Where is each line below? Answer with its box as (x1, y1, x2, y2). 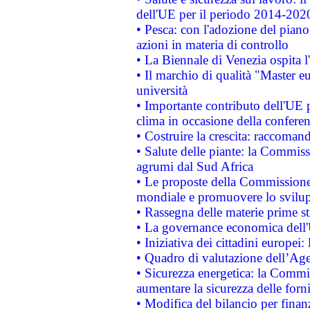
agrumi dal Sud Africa (136, 159, 253, 174)
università (136, 83, 188, 98)
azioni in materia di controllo (136, 37, 289, 52)
